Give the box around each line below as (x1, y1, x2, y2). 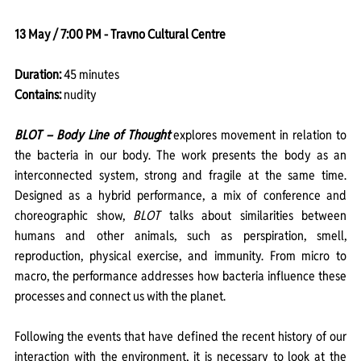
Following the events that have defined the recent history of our (15, 328, 346, 346)
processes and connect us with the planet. (15, 288, 226, 305)
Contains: (15, 86, 61, 104)
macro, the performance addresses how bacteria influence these (15, 268, 346, 285)
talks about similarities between (160, 207, 346, 225)
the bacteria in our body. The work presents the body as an (15, 147, 346, 164)
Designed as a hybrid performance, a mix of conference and (15, 187, 346, 205)
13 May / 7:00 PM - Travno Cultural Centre (15, 26, 226, 44)
